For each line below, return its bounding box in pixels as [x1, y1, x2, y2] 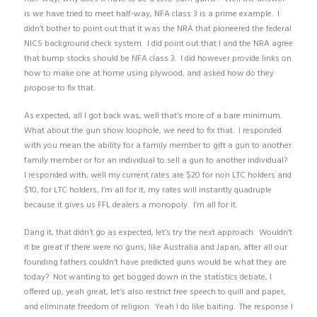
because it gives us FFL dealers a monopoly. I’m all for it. [23, 197, 237, 212]
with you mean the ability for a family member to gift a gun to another [23, 138, 292, 153]
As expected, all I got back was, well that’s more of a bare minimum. [23, 108, 284, 123]
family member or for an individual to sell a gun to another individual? [23, 153, 289, 168]
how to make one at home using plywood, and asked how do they [23, 66, 274, 81]
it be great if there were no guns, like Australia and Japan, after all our [23, 240, 287, 255]
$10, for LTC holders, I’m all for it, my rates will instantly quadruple [23, 183, 272, 197]
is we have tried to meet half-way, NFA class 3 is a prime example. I [23, 6, 279, 21]
